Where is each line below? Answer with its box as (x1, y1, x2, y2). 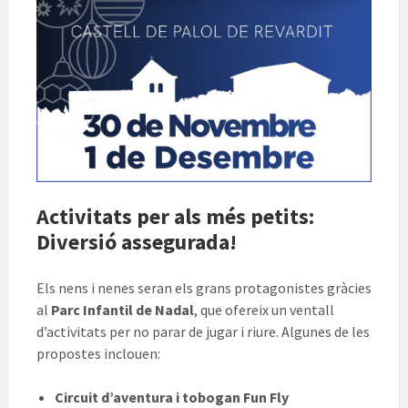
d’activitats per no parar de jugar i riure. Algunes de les (36, 322, 370, 342)
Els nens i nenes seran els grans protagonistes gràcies (36, 279, 372, 298)
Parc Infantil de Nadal (51, 301, 194, 320)
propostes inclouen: (36, 344, 160, 363)
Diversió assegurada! (36, 228, 237, 257)
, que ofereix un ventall (194, 301, 334, 320)
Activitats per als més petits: (36, 202, 314, 231)
